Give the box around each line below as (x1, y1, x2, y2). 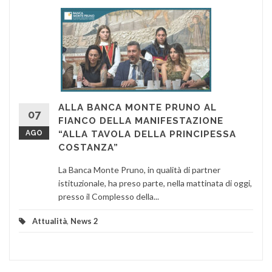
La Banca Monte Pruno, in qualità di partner (58, 164, 220, 175)
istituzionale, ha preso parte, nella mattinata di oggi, (58, 177, 252, 188)
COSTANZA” (58, 141, 118, 153)
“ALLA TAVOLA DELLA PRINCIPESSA (58, 128, 236, 140)
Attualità (32, 216, 67, 226)
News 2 (70, 216, 98, 226)
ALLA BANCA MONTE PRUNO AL (58, 101, 217, 113)
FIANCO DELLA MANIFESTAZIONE (58, 115, 223, 126)
